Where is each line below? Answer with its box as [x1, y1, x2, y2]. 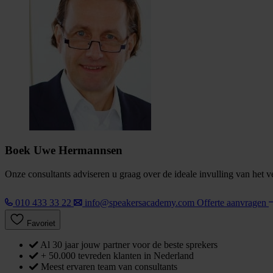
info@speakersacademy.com [85, 197, 194, 208]
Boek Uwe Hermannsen [5, 144, 122, 157]
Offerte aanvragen [197, 197, 269, 208]
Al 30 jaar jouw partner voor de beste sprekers [40, 239, 218, 250]
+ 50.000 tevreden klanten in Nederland [41, 250, 194, 261]
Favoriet [27, 219, 55, 229]
